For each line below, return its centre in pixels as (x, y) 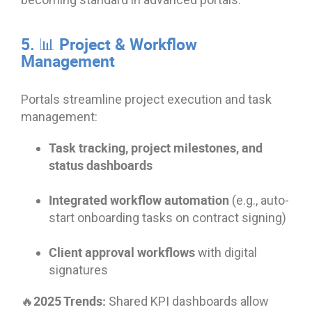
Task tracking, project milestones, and (156, 147)
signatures (78, 270)
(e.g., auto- (259, 200)
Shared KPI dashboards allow (187, 301)
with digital (226, 252)
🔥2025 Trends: (63, 301)
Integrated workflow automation (139, 200)
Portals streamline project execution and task (146, 99)
